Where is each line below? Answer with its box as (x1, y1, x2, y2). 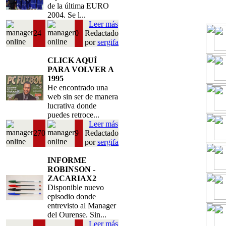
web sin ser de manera (47, 92, 118, 101)
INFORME (47, 156, 87, 164)
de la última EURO (47, 2, 109, 10)
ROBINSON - (47, 165, 95, 174)
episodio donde (47, 192, 96, 201)
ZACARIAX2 (47, 174, 96, 183)
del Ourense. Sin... (47, 210, 106, 219)
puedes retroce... (47, 110, 99, 119)
